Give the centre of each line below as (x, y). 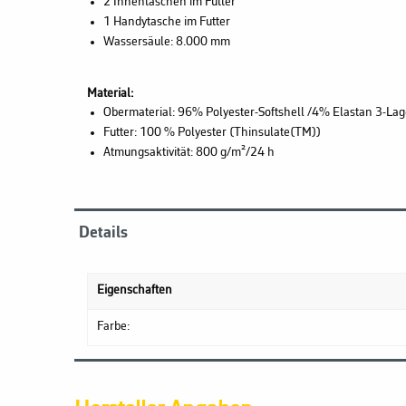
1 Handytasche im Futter (166, 22)
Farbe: (113, 326)
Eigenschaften (135, 290)
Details (103, 232)
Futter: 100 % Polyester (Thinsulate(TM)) (212, 132)
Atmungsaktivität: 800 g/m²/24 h (188, 152)
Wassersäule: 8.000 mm (166, 42)
